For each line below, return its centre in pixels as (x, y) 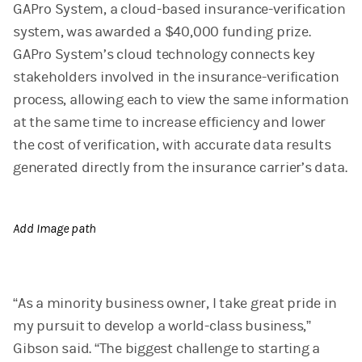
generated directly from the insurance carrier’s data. (180, 168)
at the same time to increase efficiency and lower (170, 122)
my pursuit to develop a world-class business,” (162, 326)
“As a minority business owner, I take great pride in (175, 304)
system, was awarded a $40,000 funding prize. (162, 32)
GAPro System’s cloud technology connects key (164, 55)
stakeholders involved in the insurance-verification (176, 77)
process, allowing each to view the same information (181, 100)
